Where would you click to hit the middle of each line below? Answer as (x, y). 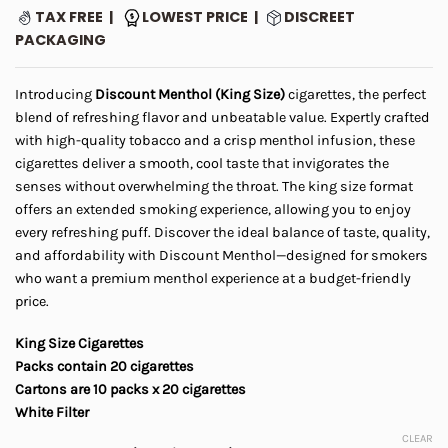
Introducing (55, 95)
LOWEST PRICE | (203, 17)
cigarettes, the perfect (355, 95)
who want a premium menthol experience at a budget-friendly (213, 279)
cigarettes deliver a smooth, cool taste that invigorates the (202, 164)
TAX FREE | (78, 17)
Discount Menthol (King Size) (190, 95)
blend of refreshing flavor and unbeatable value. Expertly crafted (222, 118)
